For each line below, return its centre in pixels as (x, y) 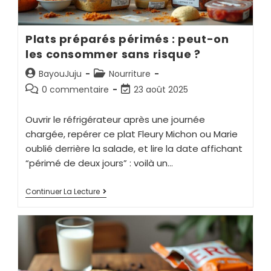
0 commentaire (76, 90)
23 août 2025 (161, 90)
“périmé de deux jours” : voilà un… (100, 163)
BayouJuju (60, 74)
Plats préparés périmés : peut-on (127, 39)
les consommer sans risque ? (113, 54)
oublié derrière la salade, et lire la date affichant (134, 149)
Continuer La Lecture (63, 192)
